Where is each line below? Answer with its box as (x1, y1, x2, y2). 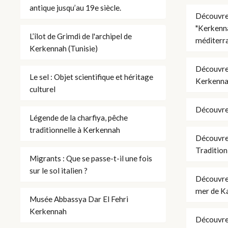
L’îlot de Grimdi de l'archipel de (30, 31, 132, 41)
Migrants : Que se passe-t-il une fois (30, 153, 152, 163)
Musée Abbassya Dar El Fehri (30, 194, 128, 204)
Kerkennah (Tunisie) (30, 43, 98, 53)
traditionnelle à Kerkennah (30, 125, 120, 134)
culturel (30, 84, 55, 94)
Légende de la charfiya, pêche (30, 112, 128, 122)
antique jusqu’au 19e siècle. (30, 3, 121, 12)
